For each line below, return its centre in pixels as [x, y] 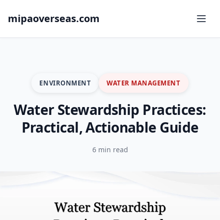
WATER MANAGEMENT [144, 83]
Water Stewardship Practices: [110, 110]
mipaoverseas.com [54, 18]
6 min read [110, 150]
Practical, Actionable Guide [110, 127]
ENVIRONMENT [65, 83]
